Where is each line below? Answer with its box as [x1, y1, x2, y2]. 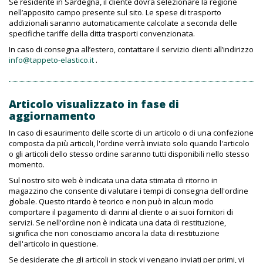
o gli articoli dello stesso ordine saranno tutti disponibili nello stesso [9, 149, 249, 159]
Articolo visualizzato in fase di [9, 97, 179, 111]
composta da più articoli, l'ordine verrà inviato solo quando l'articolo [9, 138, 249, 149]
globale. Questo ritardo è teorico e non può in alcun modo [9, 196, 214, 207]
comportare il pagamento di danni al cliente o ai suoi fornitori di [9, 207, 233, 217]
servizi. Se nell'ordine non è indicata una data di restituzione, [9, 217, 226, 228]
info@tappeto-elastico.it [9, 55, 94, 65]
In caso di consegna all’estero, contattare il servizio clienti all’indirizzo [9, 44, 254, 55]
